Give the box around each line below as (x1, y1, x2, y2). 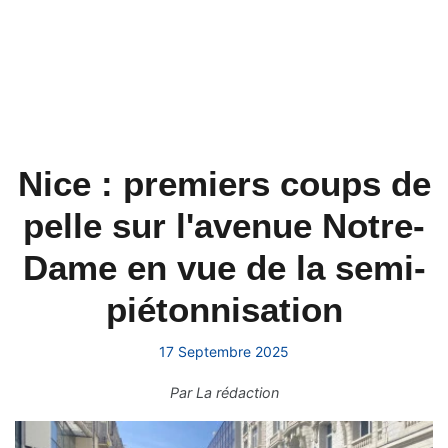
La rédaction (195, 384, 279, 401)
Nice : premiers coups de (17, 164, 431, 203)
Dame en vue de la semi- (22, 248, 426, 287)
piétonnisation (105, 290, 343, 329)
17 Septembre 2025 (159, 343, 289, 360)
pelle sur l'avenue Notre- (23, 206, 425, 245)
